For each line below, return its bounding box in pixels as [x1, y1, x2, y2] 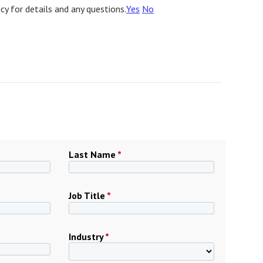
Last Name [69, 149, 118, 160]
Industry [69, 231, 106, 242]
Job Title [69, 190, 107, 201]
